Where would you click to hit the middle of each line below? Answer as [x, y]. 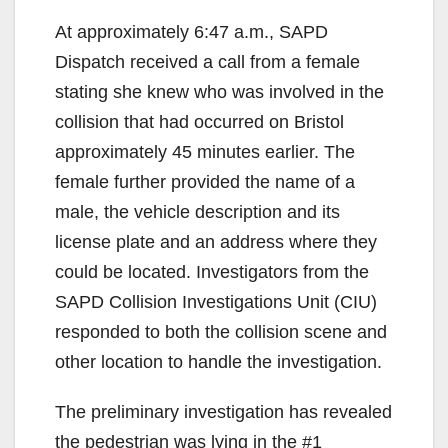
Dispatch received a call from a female [207, 61]
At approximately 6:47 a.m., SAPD [191, 31]
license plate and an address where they [216, 241]
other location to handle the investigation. [218, 361]
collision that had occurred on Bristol [199, 121]
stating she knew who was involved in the [219, 91]
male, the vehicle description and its [197, 211]
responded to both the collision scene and [221, 331]
